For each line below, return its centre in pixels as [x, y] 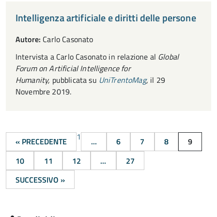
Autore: [28, 39]
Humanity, [34, 80]
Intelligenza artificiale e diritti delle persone [106, 17]
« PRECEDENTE [41, 142]
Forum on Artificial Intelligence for [73, 68]
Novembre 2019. [44, 91]
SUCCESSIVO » [40, 179]
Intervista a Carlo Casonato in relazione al [87, 56]
